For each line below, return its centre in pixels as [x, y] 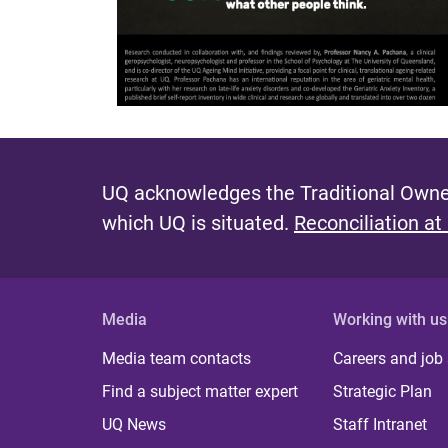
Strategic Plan [383, 391]
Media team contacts [176, 358]
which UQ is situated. [198, 222]
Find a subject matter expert [200, 391]
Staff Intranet [380, 424]
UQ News [134, 424]
